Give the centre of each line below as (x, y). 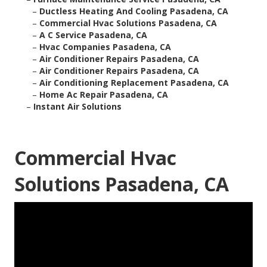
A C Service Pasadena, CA (93, 35)
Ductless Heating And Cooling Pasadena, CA (134, 11)
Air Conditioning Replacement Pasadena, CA (134, 83)
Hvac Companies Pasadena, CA (105, 47)
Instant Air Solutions (77, 107)
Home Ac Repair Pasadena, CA (104, 95)
